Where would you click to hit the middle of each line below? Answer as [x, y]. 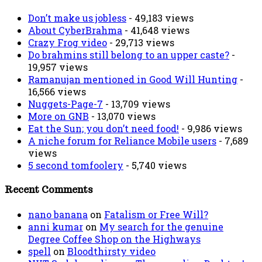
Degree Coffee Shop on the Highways [114, 239]
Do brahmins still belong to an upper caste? [129, 54]
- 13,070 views [122, 116]
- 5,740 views [155, 165]
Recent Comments [49, 189]
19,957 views [58, 67]
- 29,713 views [141, 42]
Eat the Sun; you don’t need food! [104, 128]
